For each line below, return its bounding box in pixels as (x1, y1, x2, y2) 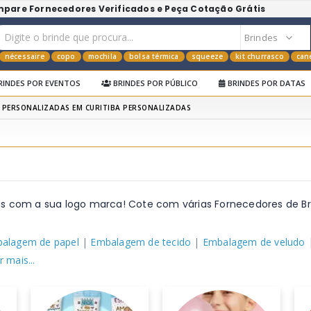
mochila (87, 51, 117, 61)
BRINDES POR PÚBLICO (111, 78, 198, 88)
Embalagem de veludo (202, 235, 305, 249)
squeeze (191, 51, 224, 61)
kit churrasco (235, 51, 284, 61)
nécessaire (4, 51, 44, 61)
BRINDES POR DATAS (226, 78, 305, 88)
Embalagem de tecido (90, 235, 192, 249)
